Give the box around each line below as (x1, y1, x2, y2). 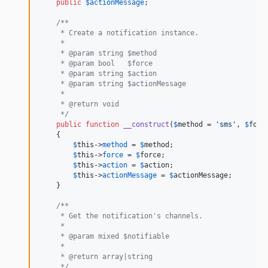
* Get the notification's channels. (39, 212, 203, 221)
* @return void (39, 100, 119, 109)
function (86, 120, 119, 129)
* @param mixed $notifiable (39, 232, 169, 241)
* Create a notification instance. (39, 29, 199, 38)
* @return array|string (39, 252, 153, 261)
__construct (123, 120, 169, 129)
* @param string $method (39, 49, 157, 58)
